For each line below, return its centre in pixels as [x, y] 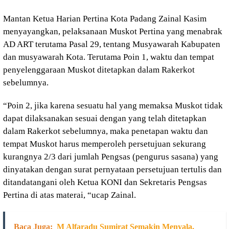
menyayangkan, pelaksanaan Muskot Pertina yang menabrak [113, 31]
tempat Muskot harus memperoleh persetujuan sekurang [105, 144]
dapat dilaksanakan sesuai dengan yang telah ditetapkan [105, 118]
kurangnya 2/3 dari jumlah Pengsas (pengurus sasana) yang [111, 156]
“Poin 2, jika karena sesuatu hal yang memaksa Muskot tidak [113, 105]
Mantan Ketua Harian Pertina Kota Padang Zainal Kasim [105, 18]
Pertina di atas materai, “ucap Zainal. [70, 195]
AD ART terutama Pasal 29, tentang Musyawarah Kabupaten [112, 44]
